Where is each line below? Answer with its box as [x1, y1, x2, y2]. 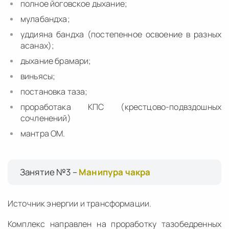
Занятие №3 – [20, 166, 79, 178]
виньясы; [20, 70, 56, 82]
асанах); [20, 39, 55, 51]
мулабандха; [20, 13, 70, 25]
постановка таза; [20, 85, 88, 97]
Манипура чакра [79, 166, 151, 178]
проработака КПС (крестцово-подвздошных [20, 101, 221, 112]
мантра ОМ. [20, 127, 65, 139]
